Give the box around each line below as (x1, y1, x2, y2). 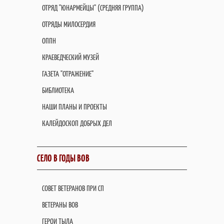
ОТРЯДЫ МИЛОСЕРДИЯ (42, 19, 95, 29)
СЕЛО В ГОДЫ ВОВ (37, 152, 89, 164)
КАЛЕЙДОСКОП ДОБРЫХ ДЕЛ (42, 118, 112, 128)
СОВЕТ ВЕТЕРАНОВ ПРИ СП (42, 183, 104, 193)
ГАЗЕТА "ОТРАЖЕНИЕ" (42, 69, 93, 78)
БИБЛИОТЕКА (42, 85, 74, 95)
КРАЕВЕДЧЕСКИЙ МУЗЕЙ (42, 52, 99, 62)
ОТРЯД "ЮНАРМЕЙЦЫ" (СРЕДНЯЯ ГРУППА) (42, 3, 144, 12)
